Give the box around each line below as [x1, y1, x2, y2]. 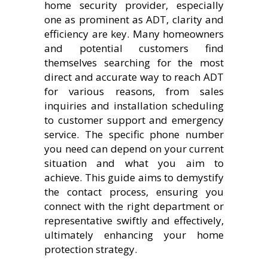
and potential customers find [44, 41, 224, 55]
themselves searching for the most [44, 55, 224, 69]
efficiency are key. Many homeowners [44, 26, 224, 41]
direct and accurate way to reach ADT [44, 69, 224, 84]
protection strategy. [44, 242, 137, 256]
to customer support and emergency [44, 112, 224, 127]
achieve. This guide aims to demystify [44, 170, 224, 184]
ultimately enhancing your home [44, 227, 224, 242]
